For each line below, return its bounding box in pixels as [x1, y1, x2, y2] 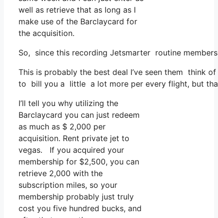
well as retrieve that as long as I [18, 5, 136, 15]
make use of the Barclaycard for [18, 17, 137, 27]
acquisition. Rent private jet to [18, 133, 129, 144]
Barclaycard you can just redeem [18, 110, 140, 120]
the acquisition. [18, 28, 74, 38]
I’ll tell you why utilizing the [18, 98, 118, 109]
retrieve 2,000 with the [18, 168, 103, 179]
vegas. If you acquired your [18, 145, 124, 155]
